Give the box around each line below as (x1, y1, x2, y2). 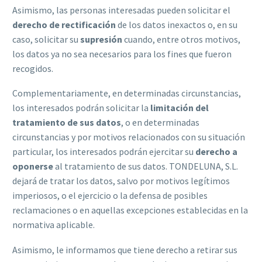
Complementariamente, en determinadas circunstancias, (12, 87, 241, 99)
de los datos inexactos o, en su (116, 18, 237, 30)
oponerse (12, 160, 53, 173)
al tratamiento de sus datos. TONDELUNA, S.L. (53, 160, 238, 173)
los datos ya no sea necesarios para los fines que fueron (12, 47, 232, 60)
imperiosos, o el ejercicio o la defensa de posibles (12, 189, 208, 202)
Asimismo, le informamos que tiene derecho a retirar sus (12, 244, 237, 256)
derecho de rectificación (12, 18, 116, 30)
